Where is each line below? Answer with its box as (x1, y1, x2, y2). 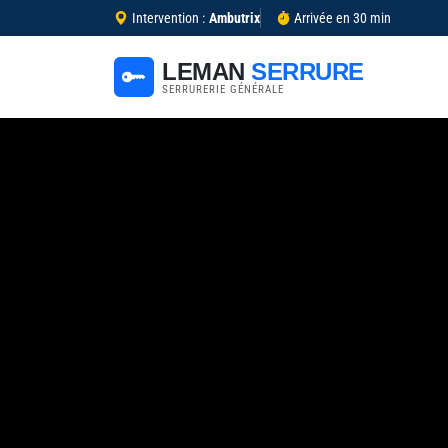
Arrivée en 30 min (294, 10, 392, 26)
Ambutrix (208, 10, 260, 26)
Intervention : (131, 10, 205, 26)
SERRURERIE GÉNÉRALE (162, 82, 284, 96)
